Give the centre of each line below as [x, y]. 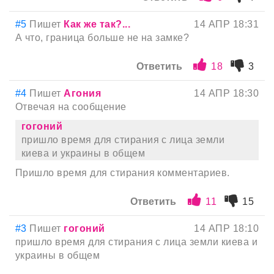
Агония [83, 94]
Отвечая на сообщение [71, 107]
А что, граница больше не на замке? [102, 38]
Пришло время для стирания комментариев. [123, 173]
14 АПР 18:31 [226, 24]
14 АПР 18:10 [226, 229]
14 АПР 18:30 [226, 94]
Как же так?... [97, 24]
